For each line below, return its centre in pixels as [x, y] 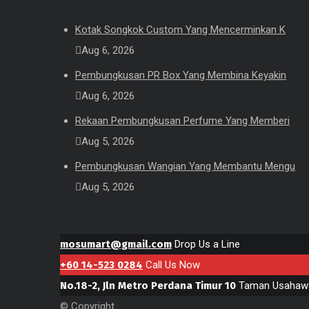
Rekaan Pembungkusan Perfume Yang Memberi [182, 121]
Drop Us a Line [207, 244]
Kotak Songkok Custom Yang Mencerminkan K [180, 30]
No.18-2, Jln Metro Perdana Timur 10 [148, 286]
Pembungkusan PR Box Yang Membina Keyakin [181, 75]
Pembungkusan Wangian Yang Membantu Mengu [185, 166]
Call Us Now [173, 265]
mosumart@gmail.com [116, 244]
